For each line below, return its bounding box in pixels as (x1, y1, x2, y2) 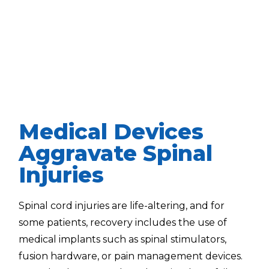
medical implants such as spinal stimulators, (19, 234, 227, 246)
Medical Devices (19, 118, 204, 145)
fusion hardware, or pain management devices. (19, 250, 243, 262)
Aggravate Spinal (19, 140, 213, 167)
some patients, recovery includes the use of (19, 217, 228, 229)
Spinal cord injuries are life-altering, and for (19, 200, 225, 212)
